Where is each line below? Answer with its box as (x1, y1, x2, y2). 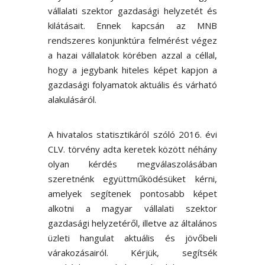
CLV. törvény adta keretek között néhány (47, 143, 218, 155)
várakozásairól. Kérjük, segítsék (47, 246, 218, 258)
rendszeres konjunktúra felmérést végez (47, 34, 218, 46)
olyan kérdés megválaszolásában (47, 157, 218, 170)
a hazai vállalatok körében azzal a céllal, (47, 49, 218, 61)
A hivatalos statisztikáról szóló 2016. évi (47, 128, 218, 140)
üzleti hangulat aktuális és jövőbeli (47, 231, 218, 244)
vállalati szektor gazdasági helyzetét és (47, 4, 218, 17)
